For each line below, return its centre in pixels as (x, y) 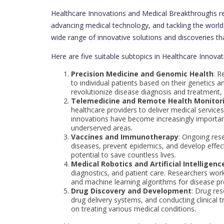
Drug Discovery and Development (131, 190)
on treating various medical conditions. (133, 208)
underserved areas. (102, 127)
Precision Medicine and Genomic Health (142, 73)
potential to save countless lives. (123, 154)
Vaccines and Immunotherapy (125, 136)
